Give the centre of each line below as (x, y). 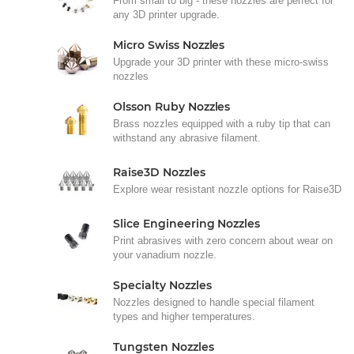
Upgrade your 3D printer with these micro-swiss (221, 62)
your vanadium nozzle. (165, 255)
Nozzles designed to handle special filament (214, 302)
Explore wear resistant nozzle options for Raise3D (227, 189)
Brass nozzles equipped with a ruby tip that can (222, 124)
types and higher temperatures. (184, 316)
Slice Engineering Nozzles (187, 224)
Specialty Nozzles (162, 285)
